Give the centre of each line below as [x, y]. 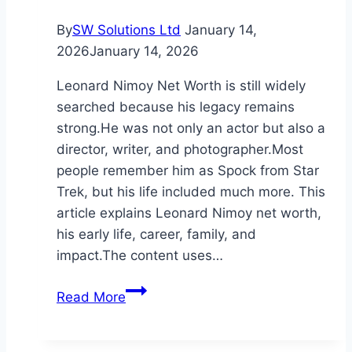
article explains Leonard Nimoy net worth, [189, 213]
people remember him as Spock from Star [188, 170]
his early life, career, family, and [156, 234]
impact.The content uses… [140, 255]
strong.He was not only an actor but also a [191, 128]
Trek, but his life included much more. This [191, 191]
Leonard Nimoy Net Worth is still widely [181, 85]
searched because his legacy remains [176, 106]
